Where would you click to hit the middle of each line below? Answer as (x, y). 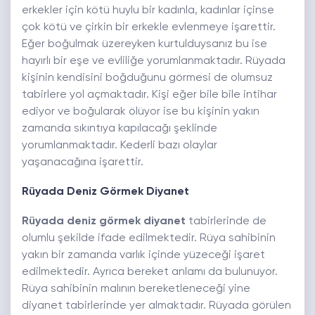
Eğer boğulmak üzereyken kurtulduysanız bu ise (144, 45)
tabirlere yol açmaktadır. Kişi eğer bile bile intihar (149, 95)
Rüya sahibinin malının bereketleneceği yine (136, 289)
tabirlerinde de (227, 222)
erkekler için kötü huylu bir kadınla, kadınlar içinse (148, 11)
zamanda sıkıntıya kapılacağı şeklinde (120, 129)
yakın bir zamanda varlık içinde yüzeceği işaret (143, 256)
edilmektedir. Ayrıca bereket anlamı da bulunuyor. (150, 272)
